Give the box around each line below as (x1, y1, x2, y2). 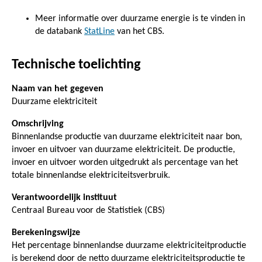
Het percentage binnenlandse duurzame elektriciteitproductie (12, 240, 246, 250)
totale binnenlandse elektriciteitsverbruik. (12, 170, 170, 180)
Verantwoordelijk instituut (12, 192, 117, 202)
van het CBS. (115, 26, 164, 36)
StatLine (84, 26, 115, 36)
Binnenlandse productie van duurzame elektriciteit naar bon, (12, 132, 242, 142)
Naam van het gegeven (12, 84, 104, 94)
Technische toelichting (12, 57, 140, 72)
